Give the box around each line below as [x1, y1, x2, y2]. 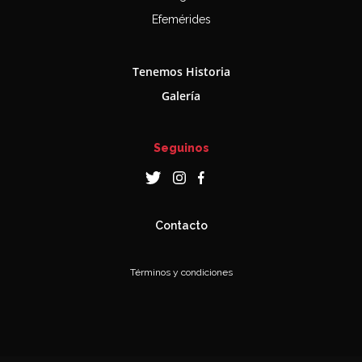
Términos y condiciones [129, 266, 233, 278]
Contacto [154, 218, 208, 232]
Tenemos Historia [132, 63, 230, 79]
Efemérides [151, 12, 211, 26]
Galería [162, 87, 200, 103]
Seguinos [153, 141, 209, 154]
